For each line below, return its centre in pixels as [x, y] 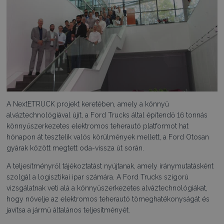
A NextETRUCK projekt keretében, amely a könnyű [88, 104]
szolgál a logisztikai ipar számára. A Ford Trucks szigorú [98, 177]
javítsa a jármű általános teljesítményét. [68, 210]
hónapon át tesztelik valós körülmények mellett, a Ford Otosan [108, 137]
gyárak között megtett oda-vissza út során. [75, 148]
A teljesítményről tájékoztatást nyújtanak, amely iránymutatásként [110, 166]
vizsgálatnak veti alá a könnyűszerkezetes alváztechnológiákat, [107, 188]
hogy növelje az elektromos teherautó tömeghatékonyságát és [108, 199]
